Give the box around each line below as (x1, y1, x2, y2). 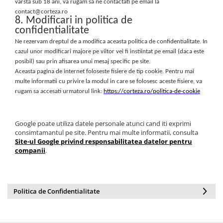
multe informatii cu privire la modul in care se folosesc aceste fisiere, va (15, 78, 202, 85)
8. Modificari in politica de (15, 15, 132, 27)
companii (15, 146, 45, 155)
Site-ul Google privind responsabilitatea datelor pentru (15, 137, 192, 146)
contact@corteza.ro (15, 8, 68, 15)
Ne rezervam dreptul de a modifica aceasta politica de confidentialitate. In (15, 38, 208, 45)
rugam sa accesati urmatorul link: (15, 88, 104, 95)
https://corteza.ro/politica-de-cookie (104, 88, 200, 95)
